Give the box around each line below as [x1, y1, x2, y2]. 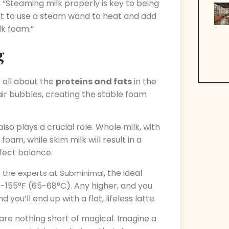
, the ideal [104, 167, 142, 179]
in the [132, 75, 156, 87]
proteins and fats [56, 75, 132, 87]
